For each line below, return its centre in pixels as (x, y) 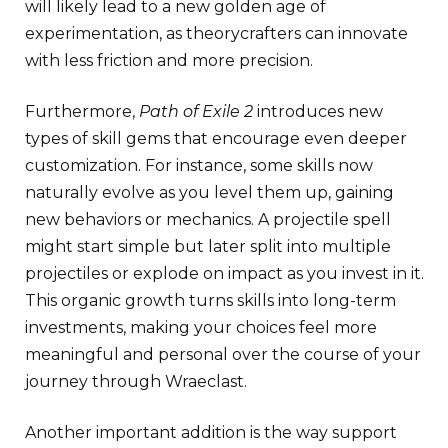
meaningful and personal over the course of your (223, 354)
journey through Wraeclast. (136, 381)
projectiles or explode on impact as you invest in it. (224, 273)
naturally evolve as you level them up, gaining (209, 192)
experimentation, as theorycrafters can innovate (216, 33)
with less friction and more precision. (169, 60)
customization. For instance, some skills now (199, 165)
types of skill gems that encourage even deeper (216, 138)
